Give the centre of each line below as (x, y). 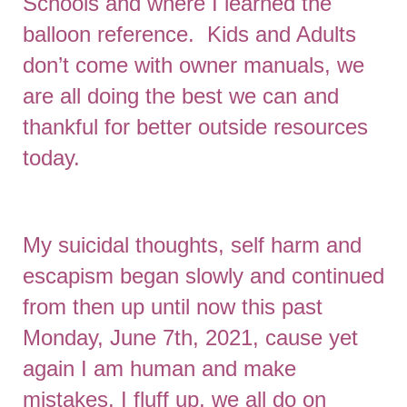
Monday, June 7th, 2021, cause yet (190, 338)
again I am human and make (159, 368)
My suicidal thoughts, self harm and (192, 245)
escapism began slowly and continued (203, 276)
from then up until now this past (173, 307)
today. (51, 158)
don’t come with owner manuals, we (194, 65)
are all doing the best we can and (181, 96)
